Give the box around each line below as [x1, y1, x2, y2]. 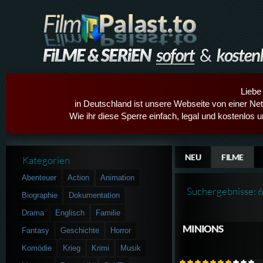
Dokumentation [69, 190, 120, 200]
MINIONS [183, 222, 224, 235]
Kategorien [22, 154, 70, 167]
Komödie [22, 243, 52, 252]
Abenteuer [22, 173, 57, 182]
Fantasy [22, 225, 50, 235]
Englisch [55, 208, 85, 217]
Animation [100, 173, 135, 182]
